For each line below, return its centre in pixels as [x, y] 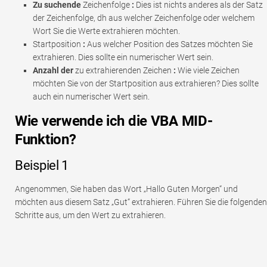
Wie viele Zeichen [208, 70]
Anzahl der [53, 70]
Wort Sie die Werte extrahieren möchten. [106, 31]
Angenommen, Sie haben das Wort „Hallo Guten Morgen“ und [126, 189]
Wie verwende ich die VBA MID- [114, 121]
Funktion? [46, 139]
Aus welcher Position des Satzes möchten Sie [169, 44]
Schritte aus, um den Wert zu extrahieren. [90, 215]
